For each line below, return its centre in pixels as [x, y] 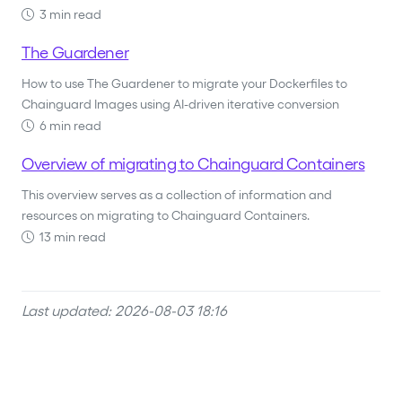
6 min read [68, 126]
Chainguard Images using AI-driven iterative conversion [180, 105]
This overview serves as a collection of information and [177, 195]
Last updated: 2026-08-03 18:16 [124, 311]
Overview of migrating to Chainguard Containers [193, 164]
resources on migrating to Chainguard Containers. [166, 216]
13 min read [70, 237]
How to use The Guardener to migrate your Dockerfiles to [184, 84]
